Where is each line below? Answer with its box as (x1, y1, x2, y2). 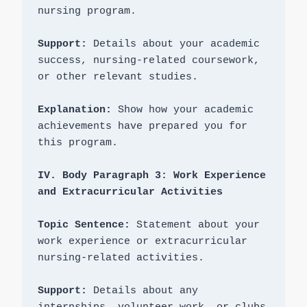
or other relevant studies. (37, 71, 198, 84)
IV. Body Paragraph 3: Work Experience (37, 170, 266, 182)
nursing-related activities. (37, 252, 204, 265)
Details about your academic (86, 38, 260, 51)
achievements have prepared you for (37, 121, 247, 133)
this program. (37, 137, 118, 149)
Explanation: (37, 104, 118, 116)
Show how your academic (117, 104, 254, 116)
